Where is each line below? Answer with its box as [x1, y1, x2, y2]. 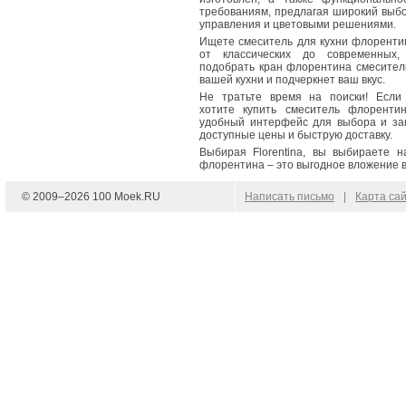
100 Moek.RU [90, 190, 160, 203]
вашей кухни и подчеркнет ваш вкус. [199, 73, 385, 86]
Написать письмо [245, 190, 334, 203]
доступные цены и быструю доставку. [199, 129, 392, 141]
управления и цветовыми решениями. [199, 18, 396, 31]
